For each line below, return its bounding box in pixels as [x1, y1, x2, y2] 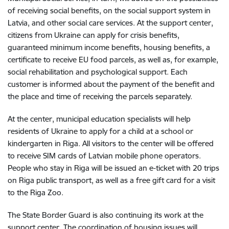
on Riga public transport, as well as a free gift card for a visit [8, 175, 215, 185]
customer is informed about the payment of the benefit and [8, 79, 215, 89]
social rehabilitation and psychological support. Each [8, 66, 188, 77]
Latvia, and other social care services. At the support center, [8, 17, 213, 28]
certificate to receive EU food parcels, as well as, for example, [8, 54, 218, 64]
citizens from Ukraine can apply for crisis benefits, [8, 30, 179, 40]
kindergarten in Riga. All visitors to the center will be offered [8, 138, 214, 148]
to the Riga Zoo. [8, 187, 63, 197]
